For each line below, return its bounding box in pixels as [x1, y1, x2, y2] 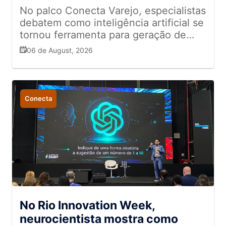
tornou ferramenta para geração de [20, 29, 186, 41]
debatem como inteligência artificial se [20, 17, 204, 29]
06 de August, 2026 [27, 46, 93, 54]
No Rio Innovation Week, [20, 198, 155, 212]
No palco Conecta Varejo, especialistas [20, 5, 206, 17]
